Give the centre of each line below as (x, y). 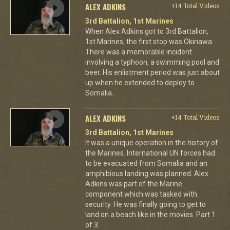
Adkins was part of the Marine (133, 184)
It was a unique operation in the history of (151, 142)
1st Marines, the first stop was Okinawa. (149, 41)
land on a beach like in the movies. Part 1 (150, 214)
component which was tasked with (141, 194)
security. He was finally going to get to (145, 204)
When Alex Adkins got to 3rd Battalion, (147, 31)
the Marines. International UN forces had (150, 153)
